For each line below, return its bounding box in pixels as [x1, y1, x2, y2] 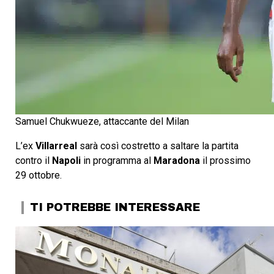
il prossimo [202, 155, 251, 166]
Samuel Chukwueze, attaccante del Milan [15, 116, 189, 127]
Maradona [154, 155, 202, 166]
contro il [15, 155, 52, 166]
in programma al [83, 155, 154, 166]
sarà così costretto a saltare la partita [80, 140, 239, 152]
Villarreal [35, 140, 80, 152]
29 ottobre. [15, 169, 62, 181]
